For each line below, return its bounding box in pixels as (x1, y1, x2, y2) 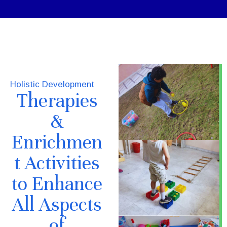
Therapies (16, 89, 97, 112)
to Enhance (11, 172, 102, 196)
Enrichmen (11, 130, 102, 154)
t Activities (14, 151, 99, 175)
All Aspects (12, 193, 101, 216)
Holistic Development (10, 80, 94, 89)
